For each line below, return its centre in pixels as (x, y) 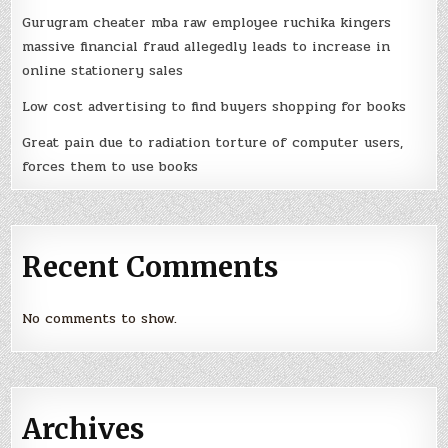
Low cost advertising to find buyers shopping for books (214, 106)
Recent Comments (150, 266)
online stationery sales (103, 70)
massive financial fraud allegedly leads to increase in (206, 46)
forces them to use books (110, 166)
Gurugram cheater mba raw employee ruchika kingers (207, 22)
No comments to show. (100, 319)
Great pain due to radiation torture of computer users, (213, 142)
